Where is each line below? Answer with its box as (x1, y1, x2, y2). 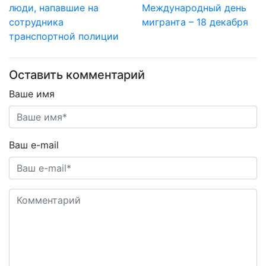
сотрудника (9, 16, 64, 28)
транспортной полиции (9, 30, 119, 42)
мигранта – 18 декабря (142, 16, 248, 28)
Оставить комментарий (9, 68, 145, 82)
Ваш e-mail (9, 139, 59, 151)
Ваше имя (9, 88, 55, 100)
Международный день (142, 2, 246, 14)
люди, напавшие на (9, 2, 99, 14)
